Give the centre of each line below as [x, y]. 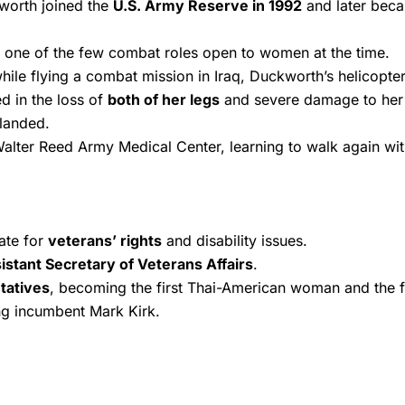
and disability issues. [235, 240]
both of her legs [164, 99]
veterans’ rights [105, 240]
